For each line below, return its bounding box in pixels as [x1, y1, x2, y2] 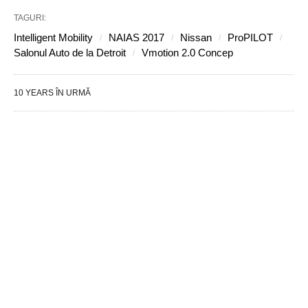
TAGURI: [14, 13, 46, 23]
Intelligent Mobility [14, 32, 93, 44]
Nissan [180, 32, 212, 44]
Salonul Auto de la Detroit [14, 47, 126, 59]
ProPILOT [228, 32, 273, 44]
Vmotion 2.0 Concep [142, 47, 233, 59]
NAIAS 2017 [109, 32, 164, 44]
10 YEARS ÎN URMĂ [14, 88, 91, 98]
